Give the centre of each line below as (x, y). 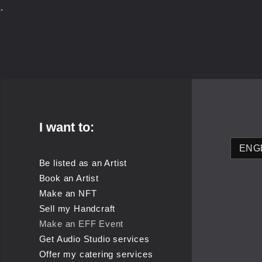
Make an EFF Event (81, 223)
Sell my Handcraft (77, 208)
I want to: (66, 127)
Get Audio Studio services (94, 239)
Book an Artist (69, 178)
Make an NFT (68, 193)
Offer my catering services (96, 254)
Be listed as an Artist (83, 163)
